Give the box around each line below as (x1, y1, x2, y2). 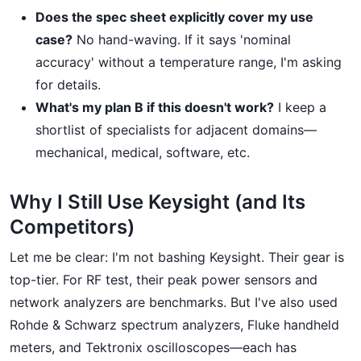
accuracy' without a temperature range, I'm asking (35, 54, 342, 70)
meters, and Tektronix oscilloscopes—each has (10, 339, 297, 355)
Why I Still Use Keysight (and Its (10, 190, 305, 214)
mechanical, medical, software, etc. (35, 144, 250, 160)
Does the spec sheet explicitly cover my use (35, 9, 313, 25)
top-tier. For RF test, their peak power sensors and (10, 272, 317, 288)
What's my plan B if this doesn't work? (35, 99, 274, 115)
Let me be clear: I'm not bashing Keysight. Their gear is (10, 249, 344, 265)
